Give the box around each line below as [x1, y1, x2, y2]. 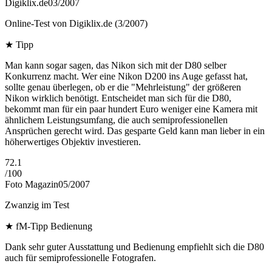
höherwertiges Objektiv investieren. [5, 137, 141, 148]
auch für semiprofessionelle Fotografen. [5, 253, 156, 263]
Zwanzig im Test [5, 200, 69, 211]
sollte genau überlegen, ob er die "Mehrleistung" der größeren [5, 82, 241, 93]
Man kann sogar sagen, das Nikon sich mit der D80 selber [5, 60, 226, 71]
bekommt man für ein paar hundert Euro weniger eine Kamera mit [5, 104, 257, 115]
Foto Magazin [5, 179, 58, 190]
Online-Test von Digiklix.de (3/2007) [5, 18, 148, 29]
